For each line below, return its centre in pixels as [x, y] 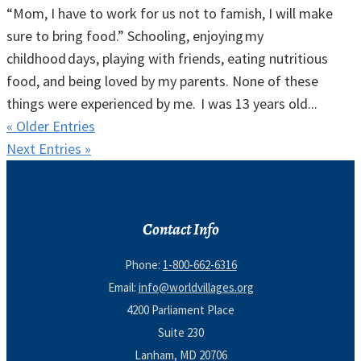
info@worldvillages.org [196, 288]
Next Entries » [49, 149]
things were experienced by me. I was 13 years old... [162, 104]
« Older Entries [51, 127]
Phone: [143, 265]
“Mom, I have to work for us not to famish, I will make [170, 14]
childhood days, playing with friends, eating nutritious [167, 59]
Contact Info [180, 229]
